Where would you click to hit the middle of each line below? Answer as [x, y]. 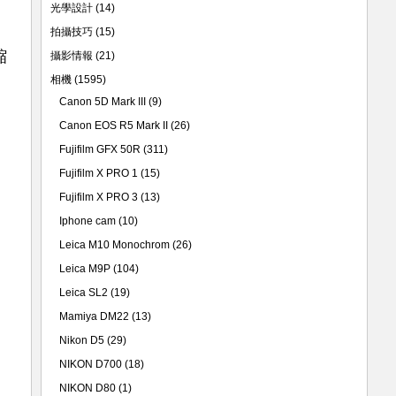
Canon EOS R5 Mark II [114, 126]
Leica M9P [85, 269]
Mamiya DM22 [94, 316]
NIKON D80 [88, 388]
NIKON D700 [91, 364]
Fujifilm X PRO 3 [99, 197]
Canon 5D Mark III [103, 102]
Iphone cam [88, 221]
